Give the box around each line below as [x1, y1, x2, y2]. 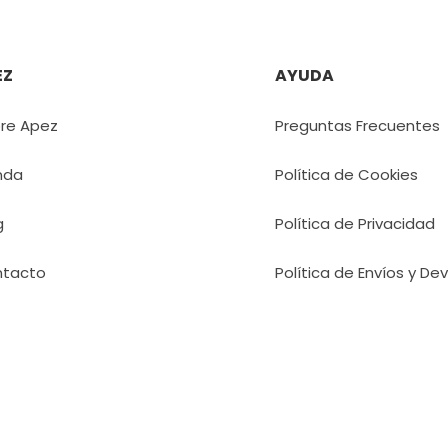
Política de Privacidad [274, 213, 435, 234]
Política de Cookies [274, 164, 418, 185]
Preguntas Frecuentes [274, 115, 440, 136]
